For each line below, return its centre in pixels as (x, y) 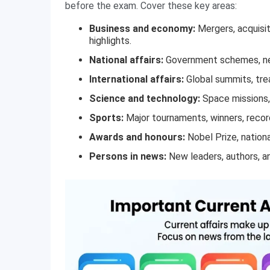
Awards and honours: (137, 137)
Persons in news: (128, 156)
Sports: (106, 118)
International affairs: (137, 79)
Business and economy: (142, 29)
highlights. (110, 41)
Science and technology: (145, 99)
